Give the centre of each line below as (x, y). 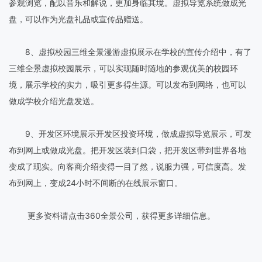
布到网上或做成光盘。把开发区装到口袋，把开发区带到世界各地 (127, 150)
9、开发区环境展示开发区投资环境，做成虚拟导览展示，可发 (130, 133)
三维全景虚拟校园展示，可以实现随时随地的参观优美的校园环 (123, 68)
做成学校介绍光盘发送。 (54, 101)
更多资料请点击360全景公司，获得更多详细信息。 (112, 215)
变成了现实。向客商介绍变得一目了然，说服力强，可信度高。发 (127, 166)
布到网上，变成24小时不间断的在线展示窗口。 (96, 182)
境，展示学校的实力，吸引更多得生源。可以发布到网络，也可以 (127, 84)
